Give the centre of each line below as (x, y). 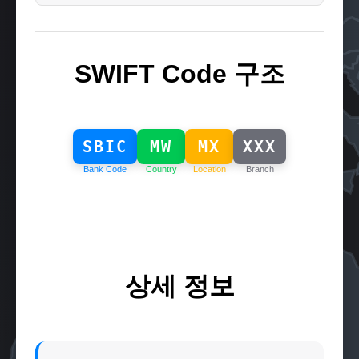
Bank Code (105, 169)
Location (209, 169)
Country (161, 169)
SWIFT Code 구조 (179, 74)
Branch (260, 169)
